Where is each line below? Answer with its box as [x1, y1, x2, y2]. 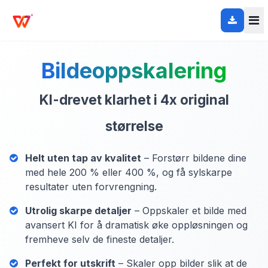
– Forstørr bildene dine [141, 152, 246, 164]
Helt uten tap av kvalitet [25, 152, 141, 164]
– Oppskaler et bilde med [132, 205, 246, 217]
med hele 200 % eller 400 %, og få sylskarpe [25, 166, 232, 178]
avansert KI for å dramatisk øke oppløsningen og [25, 219, 248, 231]
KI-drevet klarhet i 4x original [39, 92, 229, 108]
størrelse [105, 118, 163, 134]
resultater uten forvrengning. [25, 181, 157, 193]
